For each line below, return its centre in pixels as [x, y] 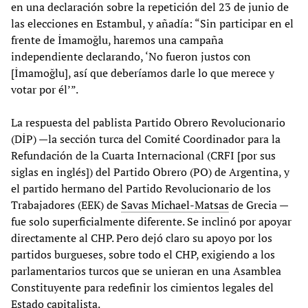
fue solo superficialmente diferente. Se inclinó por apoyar [151, 221]
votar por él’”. [45, 89]
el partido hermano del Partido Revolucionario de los [141, 188]
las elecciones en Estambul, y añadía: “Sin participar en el [152, 23]
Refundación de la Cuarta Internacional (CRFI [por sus [143, 155]
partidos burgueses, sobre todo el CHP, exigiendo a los [143, 254]
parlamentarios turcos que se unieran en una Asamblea [146, 271]
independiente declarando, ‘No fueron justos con [131, 56]
